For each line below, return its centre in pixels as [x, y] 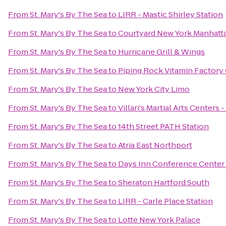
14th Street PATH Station [163, 126]
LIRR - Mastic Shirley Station [171, 14]
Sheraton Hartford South [164, 182]
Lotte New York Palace [159, 220]
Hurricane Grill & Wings [161, 52]
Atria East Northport [155, 145]
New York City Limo [154, 89]
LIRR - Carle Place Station [165, 201]
